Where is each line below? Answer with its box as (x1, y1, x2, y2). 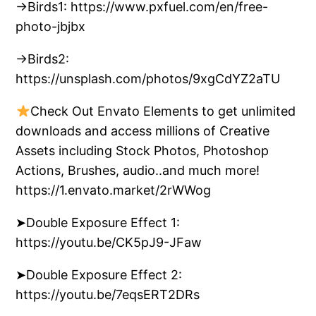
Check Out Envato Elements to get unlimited (30, 104, 296, 119)
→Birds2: (16, 51, 70, 67)
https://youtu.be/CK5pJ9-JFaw (16, 235, 202, 250)
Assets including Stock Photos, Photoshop (16, 143, 269, 159)
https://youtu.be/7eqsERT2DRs (16, 287, 200, 303)
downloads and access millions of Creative (16, 123, 270, 139)
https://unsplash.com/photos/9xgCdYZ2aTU (16, 71, 281, 87)
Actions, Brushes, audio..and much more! (16, 163, 260, 178)
